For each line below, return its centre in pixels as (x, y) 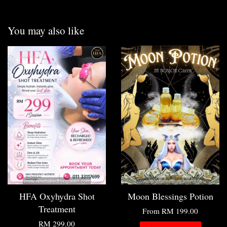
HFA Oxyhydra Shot (57, 196)
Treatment (57, 209)
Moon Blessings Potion (170, 196)
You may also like (46, 30)
